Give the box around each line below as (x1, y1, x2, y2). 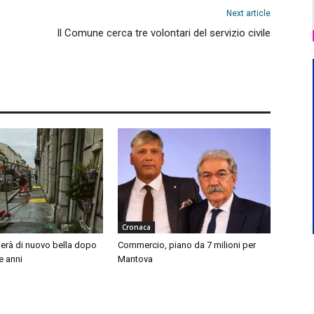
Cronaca (122, 222, 151, 232)
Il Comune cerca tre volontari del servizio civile (57, 27, 271, 39)
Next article (226, 8, 271, 18)
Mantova (118, 254, 153, 264)
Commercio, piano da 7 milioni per (118, 240, 256, 250)
